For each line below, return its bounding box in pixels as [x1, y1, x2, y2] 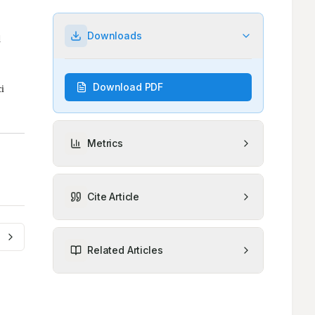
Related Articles [87, 244, 163, 257]
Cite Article [87, 191, 140, 203]
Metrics [87, 137, 123, 150]
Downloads [87, 30, 142, 42]
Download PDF [93, 81, 164, 94]
